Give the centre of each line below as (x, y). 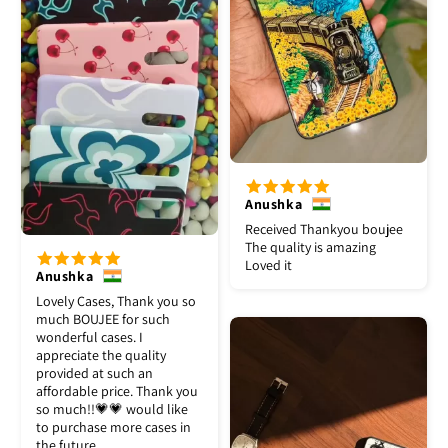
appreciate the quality (101, 355)
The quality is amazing (310, 247)
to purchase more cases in (113, 427)
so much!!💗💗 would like (112, 409)
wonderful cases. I (89, 337)
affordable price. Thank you (117, 391)
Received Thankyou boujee (324, 229)
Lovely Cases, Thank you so (116, 301)
